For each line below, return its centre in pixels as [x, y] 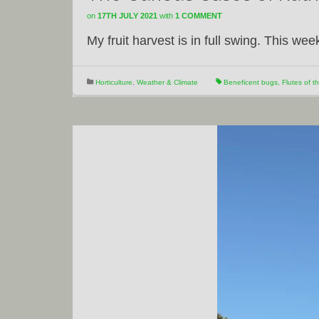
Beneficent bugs [251, 82]
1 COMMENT [199, 16]
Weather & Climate [167, 82]
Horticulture [114, 82]
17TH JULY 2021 [127, 16]
